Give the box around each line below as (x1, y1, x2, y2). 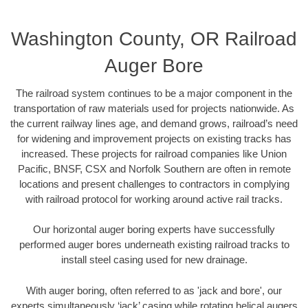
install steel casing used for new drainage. (60, 254, 247, 266)
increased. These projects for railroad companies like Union (21, 147, 287, 159)
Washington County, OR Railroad (11, 27, 297, 49)
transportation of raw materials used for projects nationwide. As (14, 102, 294, 114)
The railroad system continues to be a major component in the (16, 87, 292, 99)
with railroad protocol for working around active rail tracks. (25, 192, 283, 205)
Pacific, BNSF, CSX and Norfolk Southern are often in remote (17, 162, 291, 175)
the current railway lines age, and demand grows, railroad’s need (10, 117, 298, 129)
